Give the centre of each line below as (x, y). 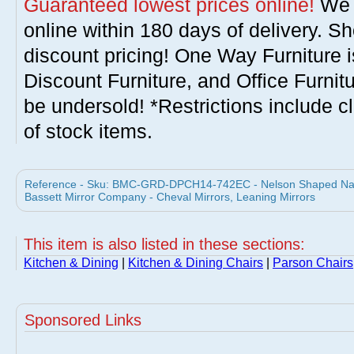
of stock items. (88, 131)
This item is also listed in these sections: (164, 244)
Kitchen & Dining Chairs (196, 263)
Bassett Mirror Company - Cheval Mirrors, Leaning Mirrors (170, 197)
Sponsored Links (83, 320)
